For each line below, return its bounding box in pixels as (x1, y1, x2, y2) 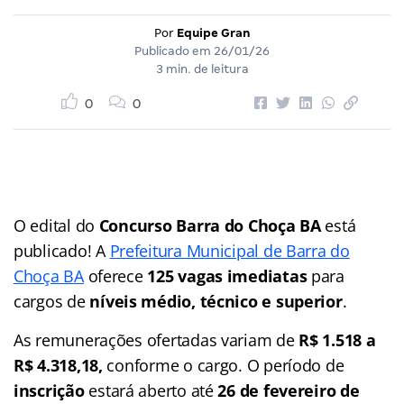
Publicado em (134, 43, 214, 58)
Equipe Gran (176, 25, 251, 40)
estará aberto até (88, 379, 218, 401)
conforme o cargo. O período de (102, 353, 344, 376)
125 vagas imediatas (147, 264, 308, 287)
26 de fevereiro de (217, 379, 360, 401)
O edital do (14, 214, 99, 236)
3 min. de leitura (155, 61, 249, 76)
